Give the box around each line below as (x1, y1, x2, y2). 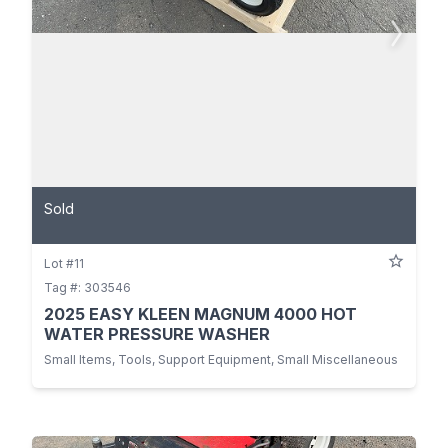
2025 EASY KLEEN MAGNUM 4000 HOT (44, 304, 357, 325)
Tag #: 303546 (44, 280, 131, 296)
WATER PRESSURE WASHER (44, 324, 270, 345)
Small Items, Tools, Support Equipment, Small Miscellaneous (44, 352, 398, 368)
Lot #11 (44, 256, 84, 272)
